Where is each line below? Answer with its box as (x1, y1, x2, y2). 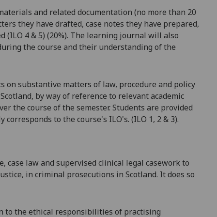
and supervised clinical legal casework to (39, 157, 189, 168)
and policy (156, 79, 195, 90)
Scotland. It (125, 169, 166, 180)
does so (166, 169, 195, 180)
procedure (119, 79, 156, 90)
